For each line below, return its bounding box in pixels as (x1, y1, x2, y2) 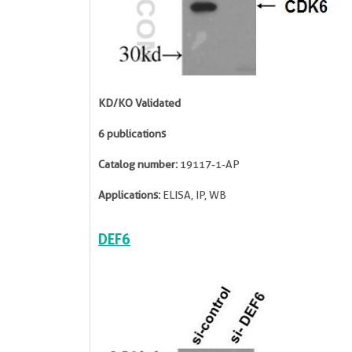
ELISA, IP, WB (160, 189, 226, 201)
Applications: (98, 189, 160, 201)
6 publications (98, 127, 166, 140)
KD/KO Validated (98, 97, 181, 109)
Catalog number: (98, 158, 178, 170)
